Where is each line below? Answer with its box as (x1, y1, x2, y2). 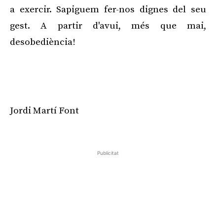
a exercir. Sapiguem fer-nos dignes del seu (10, 4, 206, 16)
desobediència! (10, 37, 75, 48)
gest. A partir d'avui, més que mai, (10, 20, 206, 32)
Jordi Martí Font (10, 105, 79, 117)
